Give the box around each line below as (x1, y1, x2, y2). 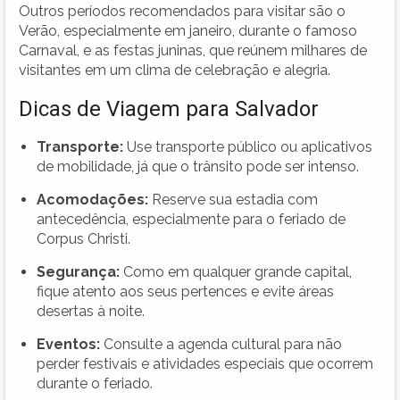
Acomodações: (37, 190, 148, 208)
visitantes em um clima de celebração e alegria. (19, 61, 330, 79)
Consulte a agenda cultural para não (100, 335, 342, 353)
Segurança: (37, 262, 120, 280)
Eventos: (37, 335, 100, 353)
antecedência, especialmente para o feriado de (37, 210, 346, 228)
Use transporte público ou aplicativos (123, 137, 372, 155)
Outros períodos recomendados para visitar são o (19, 2, 346, 20)
